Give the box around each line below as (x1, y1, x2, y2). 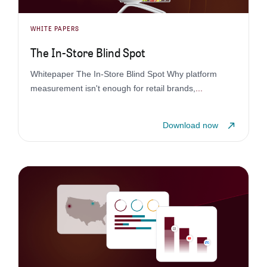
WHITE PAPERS (30, 23, 79, 34)
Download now (163, 120, 219, 131)
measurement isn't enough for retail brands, (30, 83, 195, 94)
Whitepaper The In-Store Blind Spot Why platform (30, 69, 217, 79)
